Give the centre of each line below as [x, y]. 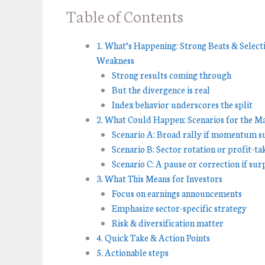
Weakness [115, 60]
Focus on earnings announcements [177, 193]
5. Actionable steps [133, 252]
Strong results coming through [171, 75]
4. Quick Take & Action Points [153, 237]
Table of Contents [125, 15]
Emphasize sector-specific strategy [179, 208]
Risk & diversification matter [167, 222]
